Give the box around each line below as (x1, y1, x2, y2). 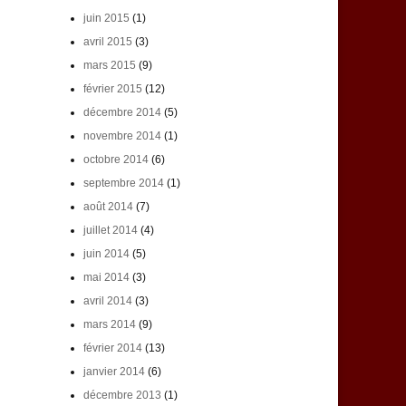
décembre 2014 (82, 106, 161, 120)
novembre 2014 (82, 130, 161, 143)
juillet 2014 (82, 224, 138, 237)
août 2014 (82, 200, 133, 214)
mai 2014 (82, 271, 130, 285)
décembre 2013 (82, 389, 161, 402)
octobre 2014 (82, 153, 149, 167)
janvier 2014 (82, 365, 145, 379)
